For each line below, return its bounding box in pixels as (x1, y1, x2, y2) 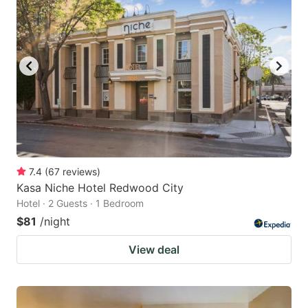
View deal (129, 243, 179, 257)
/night (40, 214, 70, 229)
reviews (63, 166, 97, 178)
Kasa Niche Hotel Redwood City (16, 181, 184, 195)
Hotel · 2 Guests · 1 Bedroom (16, 197, 144, 210)
